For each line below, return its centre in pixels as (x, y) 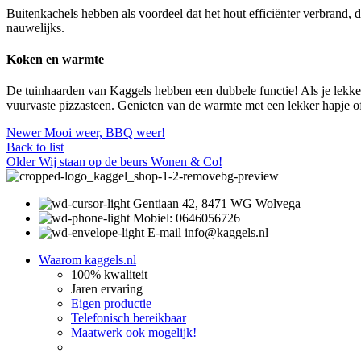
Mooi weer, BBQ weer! (105, 133)
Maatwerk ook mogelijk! (134, 333)
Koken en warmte (55, 59)
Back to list (35, 147)
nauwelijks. (35, 27)
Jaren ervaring (107, 289)
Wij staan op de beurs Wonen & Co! (131, 162)
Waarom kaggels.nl (87, 260)
